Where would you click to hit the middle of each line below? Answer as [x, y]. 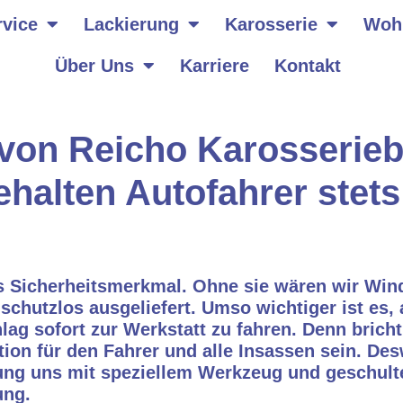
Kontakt [307, 66]
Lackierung [131, 24]
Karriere [214, 66]
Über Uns [94, 66]
